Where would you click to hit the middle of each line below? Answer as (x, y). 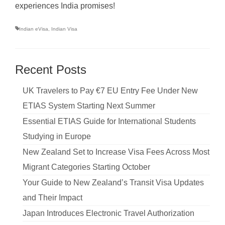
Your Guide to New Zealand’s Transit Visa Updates (113, 182)
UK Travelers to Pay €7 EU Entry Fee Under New (110, 90)
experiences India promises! (65, 6)
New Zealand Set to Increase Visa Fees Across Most (116, 152)
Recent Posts (51, 69)
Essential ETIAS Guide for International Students (109, 121)
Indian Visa (64, 29)
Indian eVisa (34, 29)
